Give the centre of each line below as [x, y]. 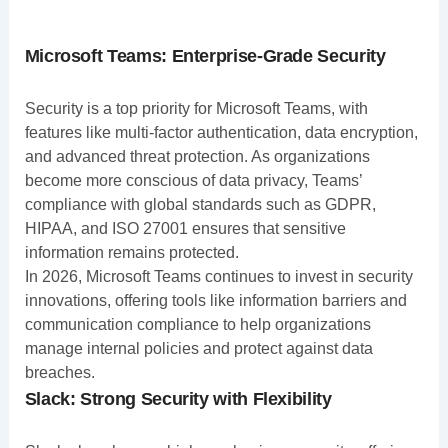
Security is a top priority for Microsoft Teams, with [196, 108]
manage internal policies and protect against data [198, 348]
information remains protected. [131, 252]
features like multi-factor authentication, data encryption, [221, 132]
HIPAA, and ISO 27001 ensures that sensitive [185, 228]
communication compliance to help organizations [197, 324]
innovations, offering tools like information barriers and [215, 300]
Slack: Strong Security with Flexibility [178, 398]
